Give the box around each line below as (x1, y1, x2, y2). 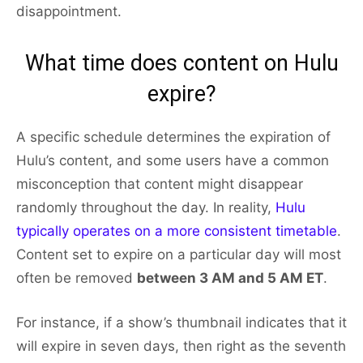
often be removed (16, 270, 137, 287)
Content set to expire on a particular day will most (16, 246, 341, 263)
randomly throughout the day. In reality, (16, 199, 275, 216)
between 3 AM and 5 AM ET (137, 270, 323, 287)
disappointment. (16, 3, 122, 20)
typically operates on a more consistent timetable (16, 223, 337, 240)
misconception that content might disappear (16, 176, 303, 193)
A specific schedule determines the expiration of (16, 129, 331, 146)
